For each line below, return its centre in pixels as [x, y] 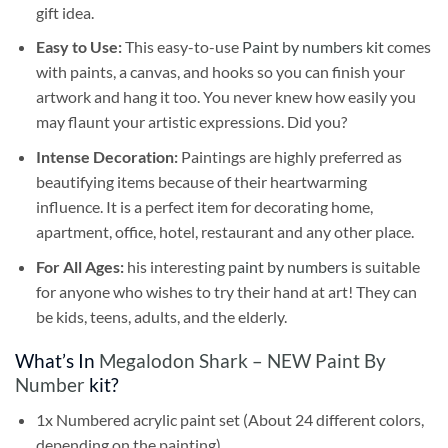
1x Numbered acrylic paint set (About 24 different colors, [229, 420]
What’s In [57, 361]
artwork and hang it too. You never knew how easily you [225, 97]
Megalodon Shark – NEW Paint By [242, 361]
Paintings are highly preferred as [291, 157]
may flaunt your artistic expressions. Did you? [191, 122]
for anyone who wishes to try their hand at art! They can [226, 291]
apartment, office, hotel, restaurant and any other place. [224, 232]
